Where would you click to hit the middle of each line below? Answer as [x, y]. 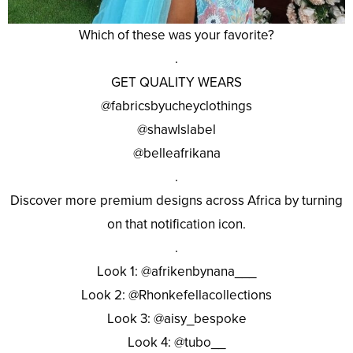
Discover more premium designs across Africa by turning [176, 200]
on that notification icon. [176, 224]
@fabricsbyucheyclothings [176, 106]
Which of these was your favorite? [176, 35]
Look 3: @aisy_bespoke [176, 318]
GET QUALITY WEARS [176, 82]
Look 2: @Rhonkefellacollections [176, 295]
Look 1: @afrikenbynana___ [176, 271]
